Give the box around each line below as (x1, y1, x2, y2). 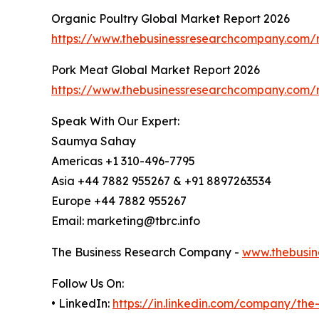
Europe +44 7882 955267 (51, 194, 187, 209)
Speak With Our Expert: (51, 114, 179, 129)
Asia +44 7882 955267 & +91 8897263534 (51, 174, 271, 189)
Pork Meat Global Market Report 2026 (51, 63, 260, 78)
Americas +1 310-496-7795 (51, 154, 195, 169)
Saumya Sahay (51, 134, 136, 149)
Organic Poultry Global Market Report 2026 (51, 11, 290, 26)
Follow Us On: (51, 276, 124, 291)
